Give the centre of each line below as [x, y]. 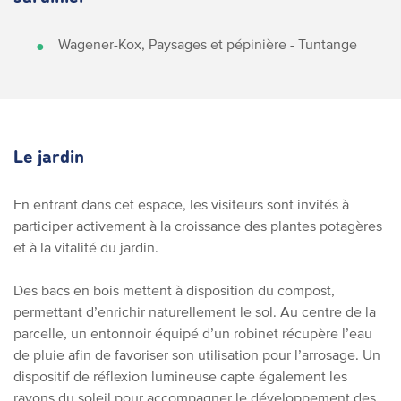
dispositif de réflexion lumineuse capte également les [180, 376]
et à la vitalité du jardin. [86, 247]
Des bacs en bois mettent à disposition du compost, [174, 290]
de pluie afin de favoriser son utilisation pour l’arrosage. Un [197, 354]
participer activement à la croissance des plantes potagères [198, 226]
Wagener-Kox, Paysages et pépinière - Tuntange [208, 44]
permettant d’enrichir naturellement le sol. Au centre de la [195, 311]
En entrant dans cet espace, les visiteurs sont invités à [181, 204]
